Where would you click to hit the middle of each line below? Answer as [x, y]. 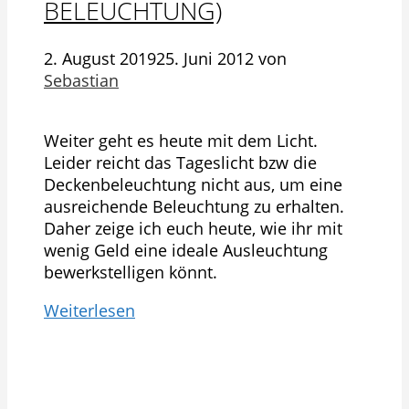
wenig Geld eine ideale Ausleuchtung [186, 251]
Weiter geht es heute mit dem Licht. [181, 141]
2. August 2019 [100, 59]
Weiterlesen [89, 311]
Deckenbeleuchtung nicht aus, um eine [193, 185]
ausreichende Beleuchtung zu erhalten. [194, 207]
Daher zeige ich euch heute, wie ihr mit [193, 229]
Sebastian [81, 81]
